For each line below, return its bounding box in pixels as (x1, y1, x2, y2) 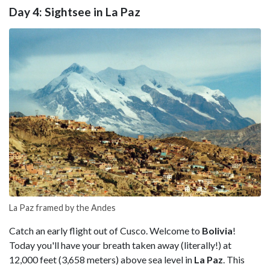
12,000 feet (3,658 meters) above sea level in (9, 254, 192, 266)
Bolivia (202, 225, 233, 237)
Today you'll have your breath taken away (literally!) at (9, 239, 231, 251)
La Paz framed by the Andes (9, 202, 116, 213)
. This (223, 254, 245, 266)
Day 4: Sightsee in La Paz (9, 5, 140, 19)
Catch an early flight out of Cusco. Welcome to (9, 225, 202, 237)
